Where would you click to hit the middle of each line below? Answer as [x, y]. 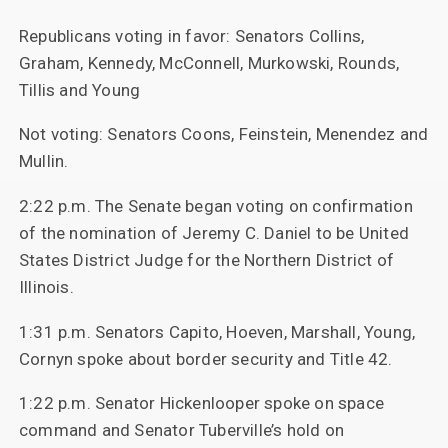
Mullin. [43, 161]
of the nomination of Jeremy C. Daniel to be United [213, 232]
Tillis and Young [79, 89]
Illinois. [46, 286]
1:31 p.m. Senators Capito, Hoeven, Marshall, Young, [217, 331]
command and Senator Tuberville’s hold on [181, 430]
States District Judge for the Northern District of [206, 259]
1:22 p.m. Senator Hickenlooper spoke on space [201, 403]
